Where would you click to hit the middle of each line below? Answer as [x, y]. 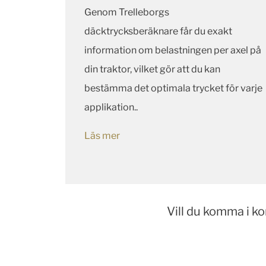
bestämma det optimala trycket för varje [173, 88]
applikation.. [111, 107]
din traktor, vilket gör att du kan [152, 69]
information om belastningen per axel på [173, 50]
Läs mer [102, 136]
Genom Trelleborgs [127, 12]
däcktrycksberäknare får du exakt [158, 31]
